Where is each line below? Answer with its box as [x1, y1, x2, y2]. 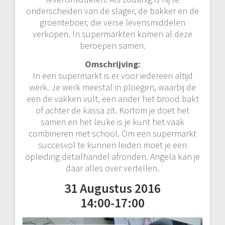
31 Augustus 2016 [64, 180, 161, 196]
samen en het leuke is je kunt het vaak [41, 116, 184, 128]
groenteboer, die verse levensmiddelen [40, 17, 185, 28]
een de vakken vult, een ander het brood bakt [26, 93, 199, 104]
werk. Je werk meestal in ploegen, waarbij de [29, 81, 196, 93]
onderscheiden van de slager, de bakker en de [26, 5, 199, 17]
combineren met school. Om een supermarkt [29, 128, 196, 139]
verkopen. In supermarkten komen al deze [33, 28, 192, 40]
